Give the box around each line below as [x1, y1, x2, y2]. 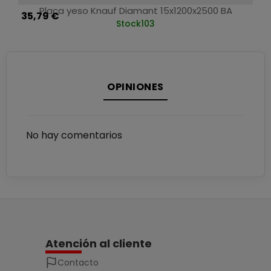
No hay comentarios [26, 128, 122, 143]
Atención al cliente [45, 236, 152, 252]
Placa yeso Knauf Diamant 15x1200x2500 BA [39, 4, 232, 18]
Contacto [57, 256, 99, 269]
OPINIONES [107, 80, 164, 94]
